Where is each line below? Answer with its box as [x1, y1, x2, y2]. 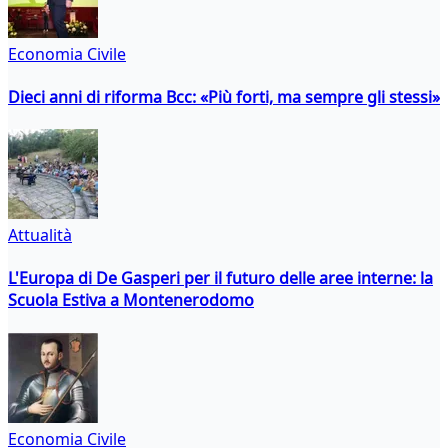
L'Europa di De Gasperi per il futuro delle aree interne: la [8, 267, 433, 290]
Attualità [8, 224, 72, 247]
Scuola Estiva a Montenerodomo [8, 289, 254, 312]
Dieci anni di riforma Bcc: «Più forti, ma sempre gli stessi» [8, 85, 440, 108]
